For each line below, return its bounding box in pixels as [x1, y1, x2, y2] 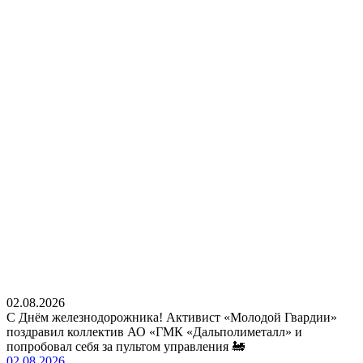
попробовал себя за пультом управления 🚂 [6, 339, 245, 353]
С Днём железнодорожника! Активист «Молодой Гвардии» [6, 310, 337, 324]
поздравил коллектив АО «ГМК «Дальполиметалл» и [6, 324, 302, 339]
